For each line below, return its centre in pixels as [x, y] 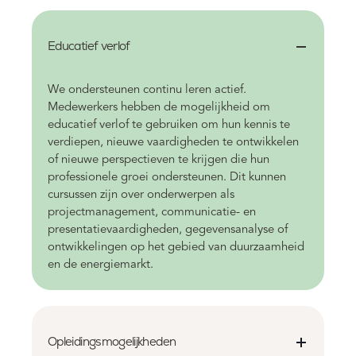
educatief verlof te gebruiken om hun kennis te [169, 125]
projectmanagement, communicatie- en [152, 212]
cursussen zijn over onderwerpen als [141, 195]
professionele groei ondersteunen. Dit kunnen [167, 177]
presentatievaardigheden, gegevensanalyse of [168, 230]
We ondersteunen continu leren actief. [147, 90]
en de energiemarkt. [101, 265]
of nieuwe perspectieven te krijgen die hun [159, 160]
